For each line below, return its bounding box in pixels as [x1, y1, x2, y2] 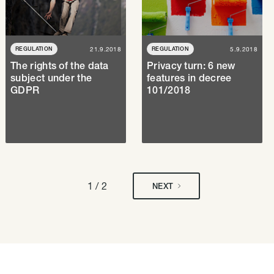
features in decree [147, 72, 232, 84]
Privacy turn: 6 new [147, 60, 235, 72]
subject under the [10, 72, 92, 84]
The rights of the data [10, 60, 109, 72]
